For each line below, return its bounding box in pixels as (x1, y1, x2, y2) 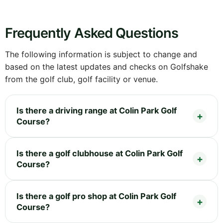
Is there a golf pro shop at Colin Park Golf (16, 191, 176, 201)
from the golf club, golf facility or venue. (5, 74, 158, 84)
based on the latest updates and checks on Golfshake (5, 61, 208, 72)
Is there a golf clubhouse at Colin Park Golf (16, 148, 183, 158)
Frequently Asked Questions (5, 24, 179, 41)
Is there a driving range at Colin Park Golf (16, 105, 177, 115)
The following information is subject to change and (5, 49, 197, 59)
